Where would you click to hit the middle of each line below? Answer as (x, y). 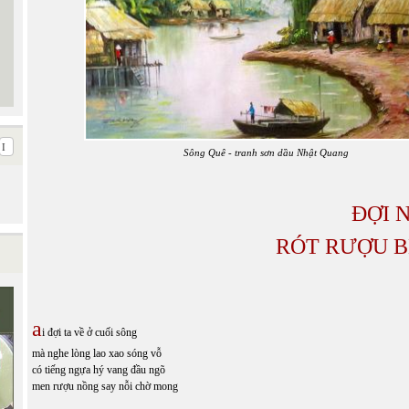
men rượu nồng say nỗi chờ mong (105, 386)
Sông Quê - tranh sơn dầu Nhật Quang (267, 152)
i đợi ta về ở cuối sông (89, 332)
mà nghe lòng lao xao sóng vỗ (97, 353)
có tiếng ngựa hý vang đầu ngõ (99, 369)
